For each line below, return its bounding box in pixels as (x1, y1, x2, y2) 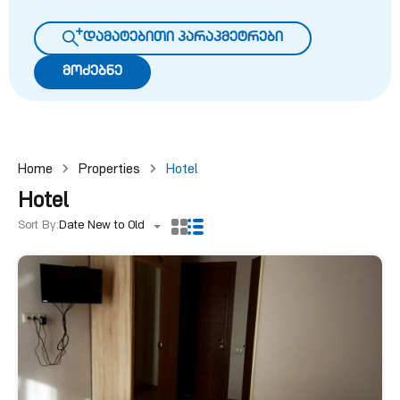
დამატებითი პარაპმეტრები (83, 31, 283, 45)
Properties (79, 163, 140, 177)
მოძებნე (62, 65, 122, 79)
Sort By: (18, 221, 59, 232)
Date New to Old (59, 221, 145, 232)
